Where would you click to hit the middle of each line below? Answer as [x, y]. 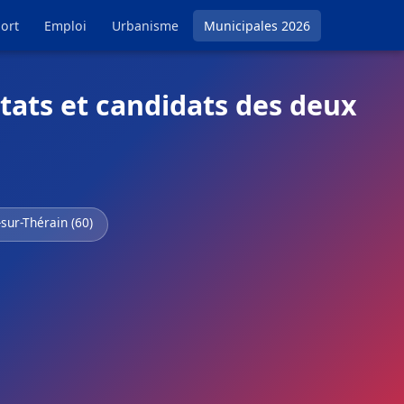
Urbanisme [145, 26]
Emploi [65, 26]
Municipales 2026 [257, 26]
